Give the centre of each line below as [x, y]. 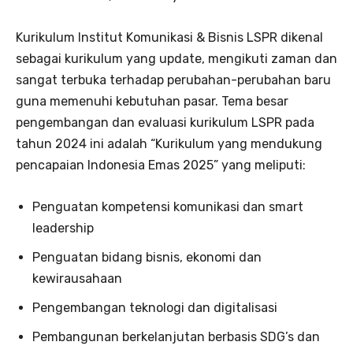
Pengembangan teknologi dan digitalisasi [155, 307]
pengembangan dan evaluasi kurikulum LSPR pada [165, 122]
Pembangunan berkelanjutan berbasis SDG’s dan [176, 336]
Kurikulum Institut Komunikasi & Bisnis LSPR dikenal [169, 37]
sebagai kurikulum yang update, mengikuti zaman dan [176, 58]
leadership [63, 228]
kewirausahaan [77, 278]
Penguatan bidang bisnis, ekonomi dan [147, 257]
